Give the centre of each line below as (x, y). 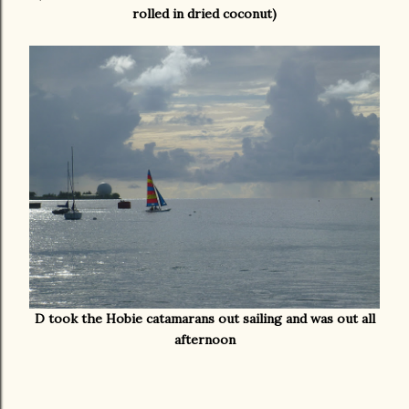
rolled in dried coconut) (204, 14)
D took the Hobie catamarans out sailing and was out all (204, 319)
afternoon (204, 340)
